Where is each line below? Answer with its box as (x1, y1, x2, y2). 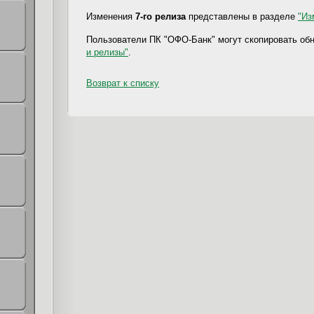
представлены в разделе (186, 11, 298, 22)
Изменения (86, 11, 135, 22)
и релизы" (86, 46, 128, 57)
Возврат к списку (86, 77, 159, 88)
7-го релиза (135, 11, 186, 22)
